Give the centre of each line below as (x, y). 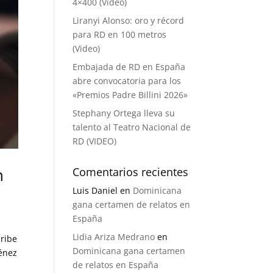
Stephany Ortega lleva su (124, 113)
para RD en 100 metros (120, 34)
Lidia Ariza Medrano (114, 237)
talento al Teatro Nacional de (132, 127)
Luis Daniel (95, 190)
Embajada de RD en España (129, 67)
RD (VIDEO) (95, 141)
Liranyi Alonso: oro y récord (129, 20)
